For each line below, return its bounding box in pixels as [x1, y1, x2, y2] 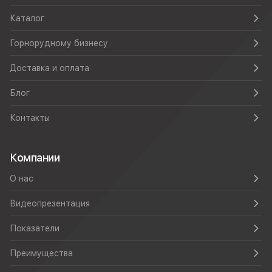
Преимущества [10, 248, 73, 258]
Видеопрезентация [10, 199, 90, 208]
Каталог [10, 13, 44, 23]
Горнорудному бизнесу [10, 38, 108, 48]
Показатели [10, 223, 59, 233]
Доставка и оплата [10, 63, 89, 73]
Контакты [10, 113, 50, 123]
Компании [10, 151, 60, 164]
